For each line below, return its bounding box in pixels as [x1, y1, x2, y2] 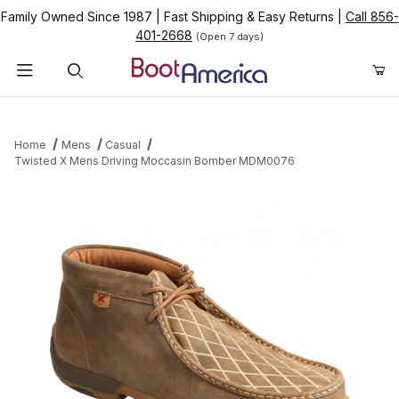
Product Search [26, 102, 118, 118]
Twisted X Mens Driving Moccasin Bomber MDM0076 [14, 154, 295, 168]
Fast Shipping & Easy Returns [159, 9, 338, 24]
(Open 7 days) [196, 30, 264, 43]
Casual [105, 138, 142, 152]
